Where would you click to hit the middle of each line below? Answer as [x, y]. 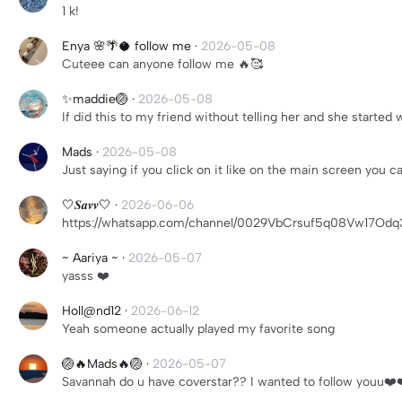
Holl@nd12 [92, 311]
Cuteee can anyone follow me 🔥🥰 [162, 64]
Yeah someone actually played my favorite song [198, 329]
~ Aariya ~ [92, 258]
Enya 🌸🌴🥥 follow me [128, 46]
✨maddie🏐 [95, 99]
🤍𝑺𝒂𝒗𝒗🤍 [87, 205]
